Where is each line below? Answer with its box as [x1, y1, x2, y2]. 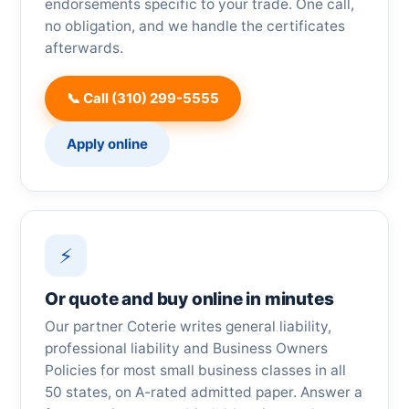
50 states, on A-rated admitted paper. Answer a [45, 383, 362, 401]
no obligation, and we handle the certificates [45, 17, 345, 35]
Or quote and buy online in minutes [45, 288, 334, 309]
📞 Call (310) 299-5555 [67, 89, 219, 107]
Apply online [67, 135, 148, 152]
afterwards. [45, 39, 123, 57]
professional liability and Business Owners [45, 340, 328, 357]
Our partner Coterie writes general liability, [45, 318, 331, 335]
